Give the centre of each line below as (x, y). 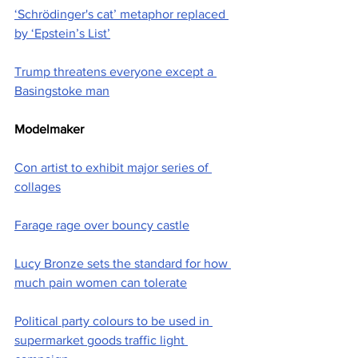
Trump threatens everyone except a (115, 72)
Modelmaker (49, 129)
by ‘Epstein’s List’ (62, 34)
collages (38, 187)
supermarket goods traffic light (101, 340)
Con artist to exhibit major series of (113, 168)
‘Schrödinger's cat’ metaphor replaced (121, 14)
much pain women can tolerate (101, 283)
